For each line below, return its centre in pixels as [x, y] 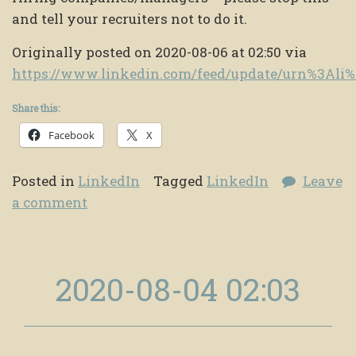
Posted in [45, 181]
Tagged [180, 181]
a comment [50, 203]
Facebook [72, 135]
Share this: [36, 108]
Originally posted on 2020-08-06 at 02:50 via [159, 52]
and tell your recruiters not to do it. [130, 19]
